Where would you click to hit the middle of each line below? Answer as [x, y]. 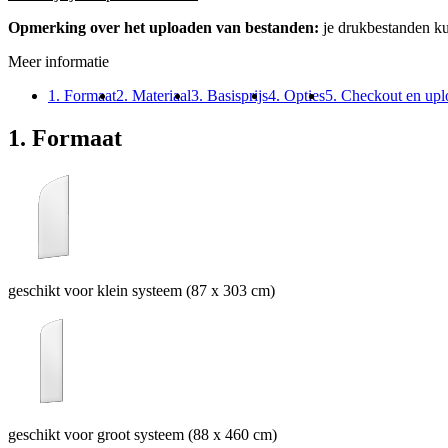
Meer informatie [58, 61]
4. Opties [296, 95]
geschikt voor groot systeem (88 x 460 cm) [142, 434]
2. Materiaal [153, 95]
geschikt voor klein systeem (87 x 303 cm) [141, 290]
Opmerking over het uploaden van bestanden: [165, 27]
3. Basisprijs [229, 95]
